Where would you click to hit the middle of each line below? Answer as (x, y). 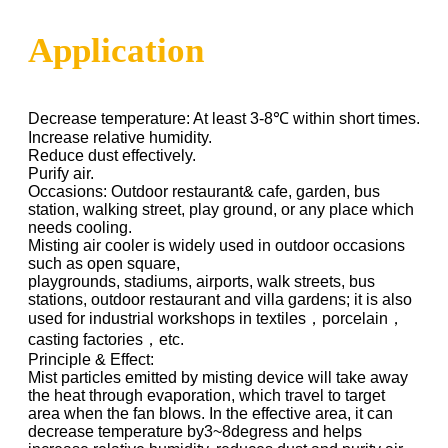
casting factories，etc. (106, 340)
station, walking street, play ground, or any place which (221, 210)
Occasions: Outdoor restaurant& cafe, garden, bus (204, 192)
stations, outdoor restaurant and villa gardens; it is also (220, 300)
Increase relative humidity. (120, 138)
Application (116, 51)
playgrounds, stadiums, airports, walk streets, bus (201, 282)
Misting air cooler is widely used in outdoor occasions (216, 246)
